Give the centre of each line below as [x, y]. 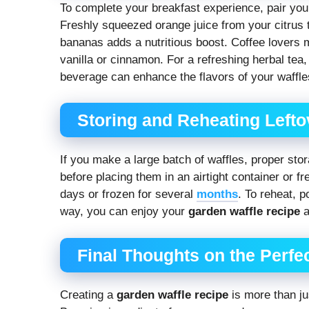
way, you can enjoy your [124, 212]
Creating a [88, 295]
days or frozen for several [128, 195]
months [217, 195]
